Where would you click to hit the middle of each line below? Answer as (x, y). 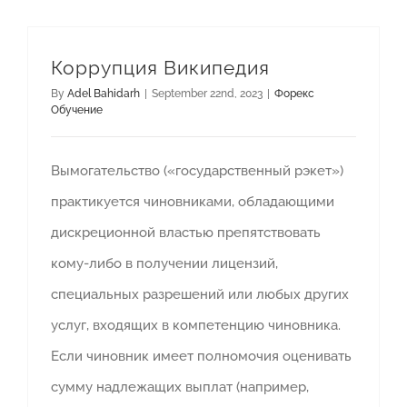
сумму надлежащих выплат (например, (180, 387)
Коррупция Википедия (160, 68)
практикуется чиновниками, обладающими (193, 202)
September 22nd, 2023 (207, 94)
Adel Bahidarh (104, 94)
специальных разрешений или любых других (200, 295)
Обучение (77, 110)
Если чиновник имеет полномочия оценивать (201, 357)
